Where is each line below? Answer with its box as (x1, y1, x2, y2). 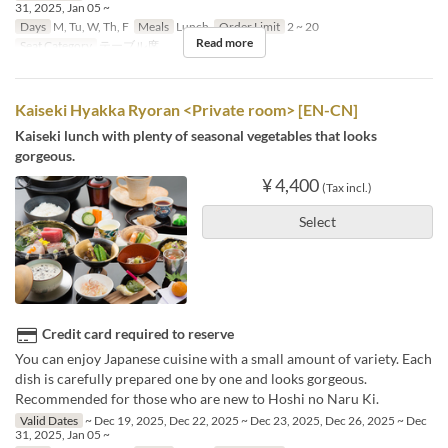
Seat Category (19, 37, 92, 53)
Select (298, 212, 336, 230)
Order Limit (218, 18, 280, 34)
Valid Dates (19, 413, 78, 429)
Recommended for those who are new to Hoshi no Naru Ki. (15, 390, 379, 408)
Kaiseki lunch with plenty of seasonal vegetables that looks (15, 126, 377, 144)
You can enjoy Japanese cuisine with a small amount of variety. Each (15, 350, 432, 368)
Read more (195, 34, 253, 50)
